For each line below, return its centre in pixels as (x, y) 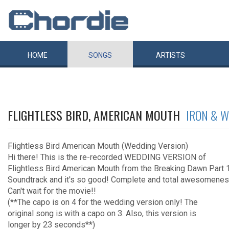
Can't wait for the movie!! (52, 191)
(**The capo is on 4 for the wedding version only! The (103, 202)
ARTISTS (170, 55)
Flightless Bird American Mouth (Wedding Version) (98, 146)
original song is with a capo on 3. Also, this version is (102, 213)
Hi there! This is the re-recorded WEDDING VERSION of (107, 157)
